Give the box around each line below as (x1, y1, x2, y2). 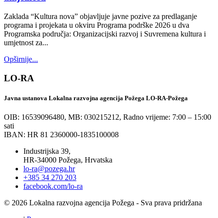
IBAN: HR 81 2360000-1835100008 (4, 130, 119, 139)
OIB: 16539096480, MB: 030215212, (4, 113, 121, 122)
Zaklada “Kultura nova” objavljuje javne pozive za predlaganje (4, 12, 197, 21)
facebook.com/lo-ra (23, 182, 83, 191)
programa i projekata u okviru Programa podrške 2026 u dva (4, 21, 189, 30)
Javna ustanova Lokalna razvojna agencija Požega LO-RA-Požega (4, 94, 188, 102)
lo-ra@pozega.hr (23, 164, 75, 173)
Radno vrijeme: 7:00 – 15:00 (123, 113, 211, 122)
